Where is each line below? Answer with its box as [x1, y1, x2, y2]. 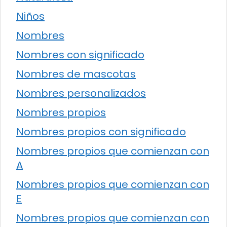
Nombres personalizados [16, 86, 146, 101]
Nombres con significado [16, 48, 144, 62]
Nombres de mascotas [16, 67, 136, 82]
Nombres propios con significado [16, 125, 186, 139]
